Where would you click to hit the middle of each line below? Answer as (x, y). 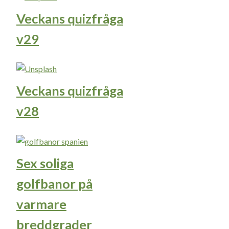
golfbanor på (54, 183)
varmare (41, 204)
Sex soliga (45, 163)
